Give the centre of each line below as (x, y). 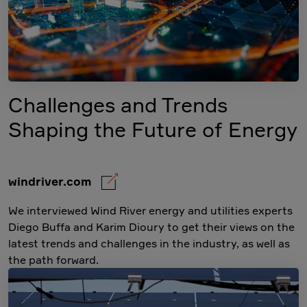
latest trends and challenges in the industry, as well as (149, 244)
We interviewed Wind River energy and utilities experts (150, 211)
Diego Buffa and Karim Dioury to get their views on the (151, 227)
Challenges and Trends (118, 105)
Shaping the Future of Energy (153, 130)
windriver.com (55, 182)
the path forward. (53, 260)
